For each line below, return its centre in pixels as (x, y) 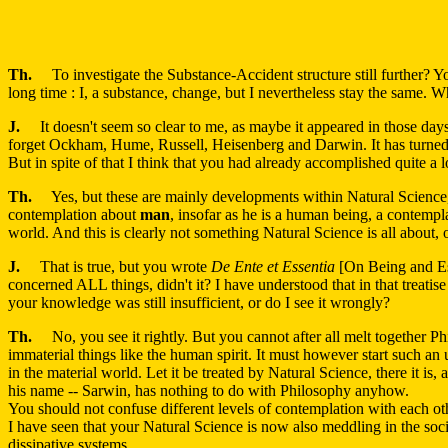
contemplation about (74, 215)
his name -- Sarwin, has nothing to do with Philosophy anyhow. (208, 391)
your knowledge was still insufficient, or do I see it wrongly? (199, 303)
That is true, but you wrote (115, 267)
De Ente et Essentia (273, 267)
